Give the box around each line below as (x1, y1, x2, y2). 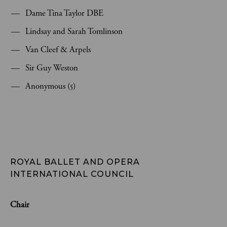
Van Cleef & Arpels (25, 44, 91, 55)
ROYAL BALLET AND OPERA (10, 157, 142, 167)
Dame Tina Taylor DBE (25, 8, 103, 19)
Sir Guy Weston (25, 62, 78, 73)
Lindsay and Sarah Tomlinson (25, 26, 123, 37)
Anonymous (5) (25, 81, 75, 92)
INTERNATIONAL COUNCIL (10, 169, 134, 179)
